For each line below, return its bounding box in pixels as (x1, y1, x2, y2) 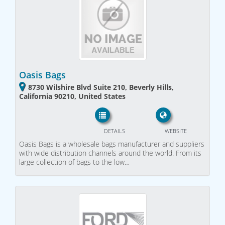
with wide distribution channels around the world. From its (19, 148, 201, 158)
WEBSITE (164, 127, 187, 135)
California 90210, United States (19, 91, 126, 101)
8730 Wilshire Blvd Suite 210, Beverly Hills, (28, 82, 174, 92)
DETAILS (103, 127, 125, 135)
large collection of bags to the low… (19, 157, 130, 167)
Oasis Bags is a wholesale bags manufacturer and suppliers (19, 139, 204, 149)
